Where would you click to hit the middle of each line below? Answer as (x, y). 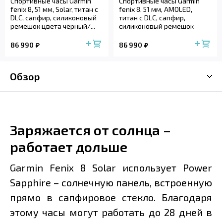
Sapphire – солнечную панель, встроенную (111, 183)
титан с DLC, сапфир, (152, 18)
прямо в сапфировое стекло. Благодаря (111, 197)
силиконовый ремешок (156, 26)
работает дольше (69, 147)
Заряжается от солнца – (90, 130)
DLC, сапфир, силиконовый (54, 18)
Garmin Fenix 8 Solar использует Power (111, 168)
